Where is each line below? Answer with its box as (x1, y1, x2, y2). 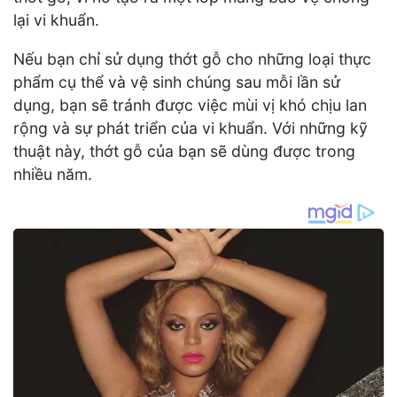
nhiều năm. (13, 164, 92, 183)
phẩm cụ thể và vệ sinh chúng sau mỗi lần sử (13, 72, 340, 91)
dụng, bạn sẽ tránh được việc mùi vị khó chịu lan (13, 95, 367, 114)
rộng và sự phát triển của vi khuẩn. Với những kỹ (13, 118, 368, 137)
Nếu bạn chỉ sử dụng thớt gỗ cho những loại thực (13, 49, 371, 68)
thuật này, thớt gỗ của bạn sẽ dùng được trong (13, 141, 355, 160)
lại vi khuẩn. (13, 11, 99, 30)
